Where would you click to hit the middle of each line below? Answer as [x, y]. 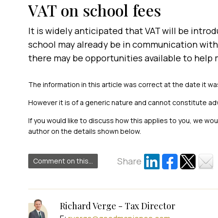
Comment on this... [63, 161]
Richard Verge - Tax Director [117, 206]
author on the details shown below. [84, 131]
